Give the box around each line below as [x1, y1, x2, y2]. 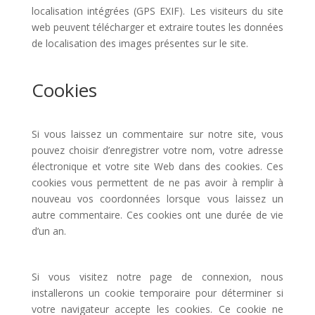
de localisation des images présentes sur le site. [31, 37, 248, 50]
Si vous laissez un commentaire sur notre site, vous [31, 127, 284, 141]
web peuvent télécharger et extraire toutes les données [31, 20, 284, 34]
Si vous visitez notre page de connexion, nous [31, 270, 284, 283]
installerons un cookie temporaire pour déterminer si [31, 286, 284, 300]
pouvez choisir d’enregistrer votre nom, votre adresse [31, 143, 284, 157]
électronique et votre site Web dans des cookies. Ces [31, 160, 284, 173]
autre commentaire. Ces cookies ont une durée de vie [31, 208, 284, 221]
